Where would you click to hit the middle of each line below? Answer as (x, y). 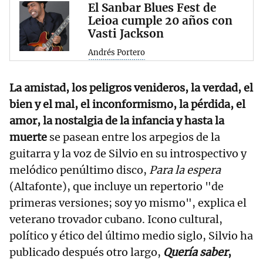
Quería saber (195, 252)
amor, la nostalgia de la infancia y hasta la (117, 121)
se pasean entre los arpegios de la (135, 137)
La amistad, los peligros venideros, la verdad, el (131, 88)
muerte (29, 137)
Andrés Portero (117, 53)
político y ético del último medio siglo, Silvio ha (131, 236)
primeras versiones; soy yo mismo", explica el (128, 203)
